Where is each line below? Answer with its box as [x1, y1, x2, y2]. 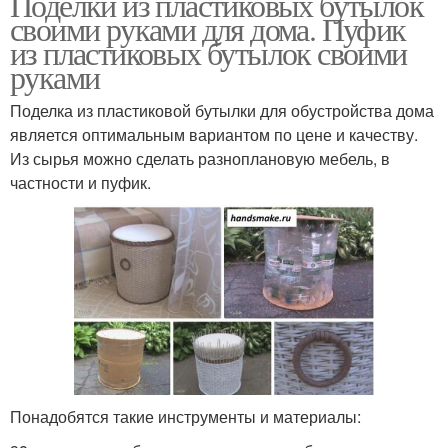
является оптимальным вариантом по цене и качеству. [10, 122, 418, 146]
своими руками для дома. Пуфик [10, 6, 406, 50]
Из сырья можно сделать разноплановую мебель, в [10, 146, 390, 170]
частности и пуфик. [10, 170, 151, 194]
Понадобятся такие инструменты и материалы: [10, 404, 361, 428]
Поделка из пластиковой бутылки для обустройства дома [10, 98, 434, 122]
